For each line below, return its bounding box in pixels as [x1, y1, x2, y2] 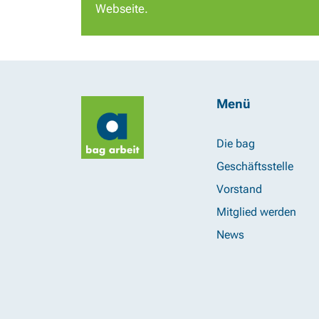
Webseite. [95, 1, 148, 16]
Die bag [216, 137, 255, 150]
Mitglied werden [216, 205, 296, 219]
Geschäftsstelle [216, 159, 293, 173]
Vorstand [216, 182, 262, 196]
